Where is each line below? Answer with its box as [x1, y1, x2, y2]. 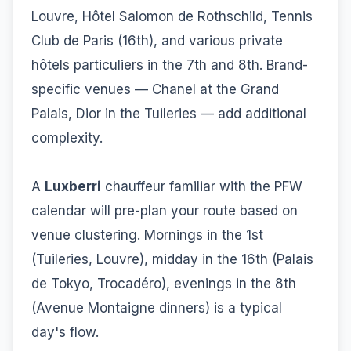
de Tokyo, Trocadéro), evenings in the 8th [31, 275, 296, 291]
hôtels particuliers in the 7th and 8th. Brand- [31, 56, 308, 73]
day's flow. [31, 324, 99, 340]
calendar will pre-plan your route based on [31, 202, 298, 219]
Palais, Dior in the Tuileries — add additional [31, 105, 306, 121]
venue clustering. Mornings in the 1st [31, 226, 263, 243]
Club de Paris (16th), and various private [31, 32, 283, 49]
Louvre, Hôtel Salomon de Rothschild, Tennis [31, 8, 313, 24]
